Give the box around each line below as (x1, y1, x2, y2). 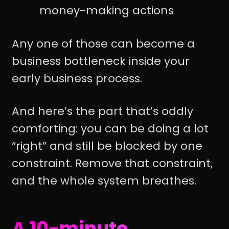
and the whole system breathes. (12, 173, 196, 189)
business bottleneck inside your (12, 53, 190, 69)
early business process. (12, 70, 142, 86)
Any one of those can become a (12, 35, 195, 52)
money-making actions (39, 2, 174, 18)
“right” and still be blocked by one (12, 138, 202, 154)
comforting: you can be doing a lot (12, 121, 209, 136)
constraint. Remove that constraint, (12, 155, 213, 171)
